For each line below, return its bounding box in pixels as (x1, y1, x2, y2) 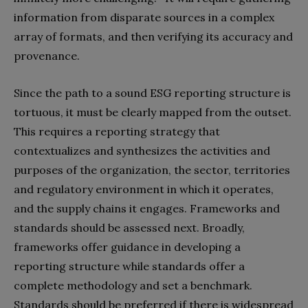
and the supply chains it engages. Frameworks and (14, 201, 280, 215)
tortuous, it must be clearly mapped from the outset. (14, 104, 291, 119)
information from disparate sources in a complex (14, 10, 274, 24)
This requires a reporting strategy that (14, 124, 220, 138)
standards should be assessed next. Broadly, (14, 220, 245, 234)
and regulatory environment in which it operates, (14, 181, 274, 196)
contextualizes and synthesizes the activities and (14, 143, 270, 157)
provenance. (14, 48, 85, 63)
